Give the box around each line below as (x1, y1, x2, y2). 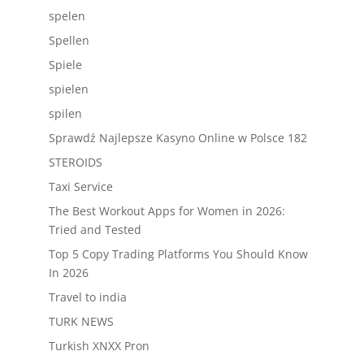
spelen (48, 8, 85, 24)
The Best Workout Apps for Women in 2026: (48, 203, 285, 219)
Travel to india (48, 289, 127, 305)
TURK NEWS (48, 314, 114, 329)
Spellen (48, 32, 89, 48)
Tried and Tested (48, 222, 141, 237)
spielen (48, 81, 89, 97)
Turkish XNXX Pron (48, 338, 149, 353)
